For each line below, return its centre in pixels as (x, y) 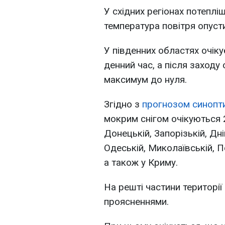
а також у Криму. (141, 163)
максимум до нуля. (145, 80)
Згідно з (123, 104)
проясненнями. (136, 202)
